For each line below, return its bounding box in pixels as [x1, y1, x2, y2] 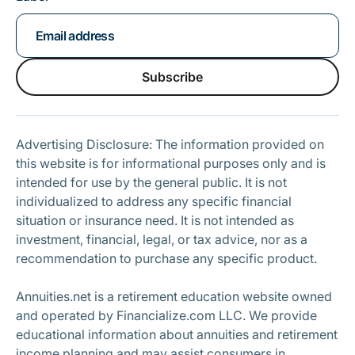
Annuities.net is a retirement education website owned [16, 288, 332, 304]
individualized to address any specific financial [16, 193, 292, 209]
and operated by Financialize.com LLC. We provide [16, 307, 317, 323]
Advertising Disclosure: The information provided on [16, 136, 324, 152]
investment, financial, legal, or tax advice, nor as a [16, 231, 307, 247]
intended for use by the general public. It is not [16, 174, 287, 190]
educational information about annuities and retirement [16, 326, 338, 342]
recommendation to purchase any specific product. [16, 250, 317, 266]
